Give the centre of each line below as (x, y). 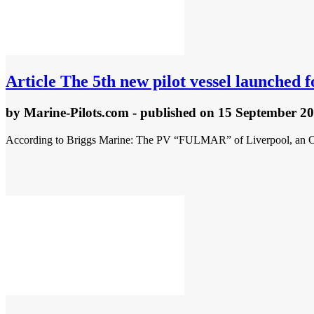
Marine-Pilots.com (76, 112)
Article (31, 81)
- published (164, 112)
